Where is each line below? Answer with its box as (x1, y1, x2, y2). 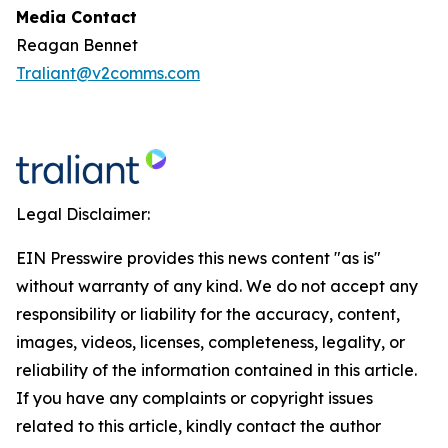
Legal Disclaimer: (16, 204, 150, 224)
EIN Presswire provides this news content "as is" (16, 248, 381, 268)
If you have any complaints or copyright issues (16, 388, 373, 408)
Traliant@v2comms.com (16, 63, 200, 83)
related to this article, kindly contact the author (16, 416, 381, 436)
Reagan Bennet (16, 35, 138, 55)
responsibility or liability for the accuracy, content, (16, 304, 400, 324)
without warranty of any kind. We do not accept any (16, 276, 418, 296)
